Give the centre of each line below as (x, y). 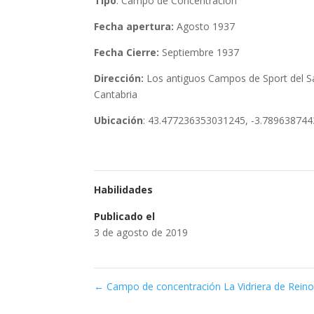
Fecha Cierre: (128, 52)
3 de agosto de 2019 (141, 232)
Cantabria (116, 94)
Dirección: (119, 78)
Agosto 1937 (206, 26)
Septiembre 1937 (201, 52)
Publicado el (125, 216)
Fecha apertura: (136, 26)
